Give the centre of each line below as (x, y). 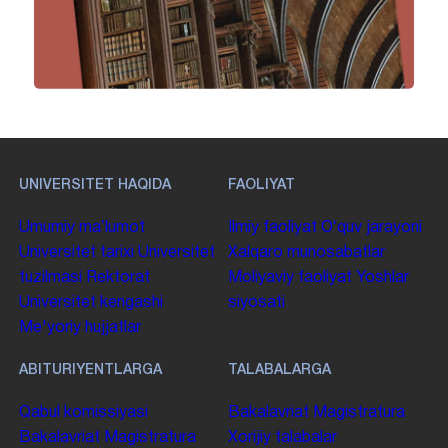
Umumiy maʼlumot (82, 227)
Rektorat (118, 277)
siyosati (257, 302)
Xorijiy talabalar (283, 437)
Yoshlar (383, 277)
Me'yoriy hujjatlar (80, 327)
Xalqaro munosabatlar (307, 252)
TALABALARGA (280, 371)
